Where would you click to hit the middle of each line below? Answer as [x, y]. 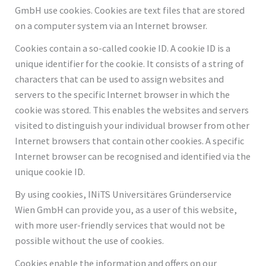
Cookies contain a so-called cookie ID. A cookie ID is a [123, 48]
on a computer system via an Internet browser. [111, 25]
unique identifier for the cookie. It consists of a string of [130, 63]
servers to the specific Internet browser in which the [123, 94]
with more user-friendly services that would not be [120, 225]
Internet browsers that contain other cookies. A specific [130, 140]
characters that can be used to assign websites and [120, 79]
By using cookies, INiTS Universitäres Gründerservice [123, 194]
